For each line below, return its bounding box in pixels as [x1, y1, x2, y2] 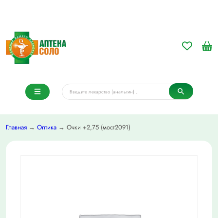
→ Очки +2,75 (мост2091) [56, 123, 130, 132]
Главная [6, 123, 27, 132]
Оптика [37, 123, 56, 132]
